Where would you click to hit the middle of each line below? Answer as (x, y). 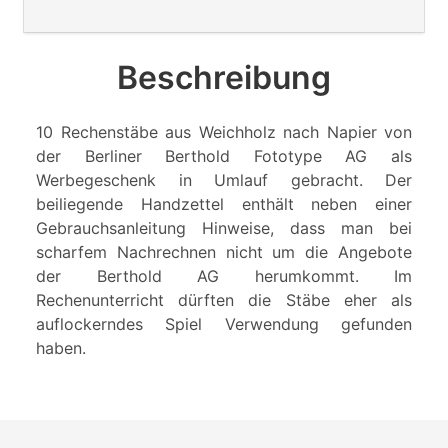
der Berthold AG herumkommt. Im (224, 276)
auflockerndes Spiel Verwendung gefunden (224, 324)
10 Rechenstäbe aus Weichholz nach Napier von (224, 132)
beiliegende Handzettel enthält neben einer (224, 204)
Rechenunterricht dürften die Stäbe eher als (224, 300)
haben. (61, 348)
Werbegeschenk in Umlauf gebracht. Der (224, 180)
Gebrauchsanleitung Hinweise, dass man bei (224, 228)
